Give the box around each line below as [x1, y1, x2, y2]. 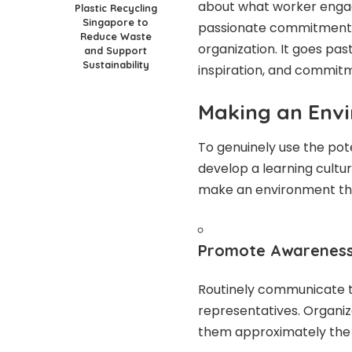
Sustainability [82, 57, 149, 71]
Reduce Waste [79, 29, 152, 42]
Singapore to [82, 15, 148, 28]
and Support [84, 43, 147, 57]
